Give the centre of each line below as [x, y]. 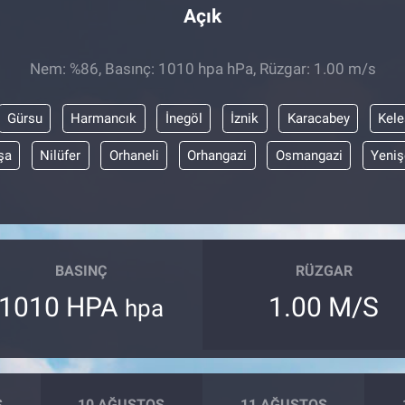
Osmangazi [309, 155]
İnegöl [184, 118]
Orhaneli [134, 155]
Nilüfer [61, 155]
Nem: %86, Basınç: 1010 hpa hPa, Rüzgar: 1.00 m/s [202, 69]
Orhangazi [217, 155]
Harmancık [104, 118]
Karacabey [318, 118]
